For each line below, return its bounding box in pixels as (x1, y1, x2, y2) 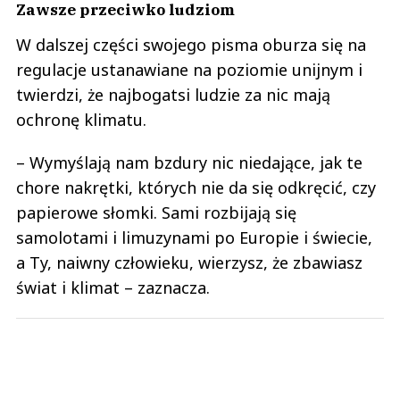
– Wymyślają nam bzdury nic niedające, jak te (16, 151, 362, 173)
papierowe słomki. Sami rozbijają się (16, 201, 296, 223)
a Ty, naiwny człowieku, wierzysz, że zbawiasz (16, 251, 362, 273)
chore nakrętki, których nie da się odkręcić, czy (16, 176, 376, 198)
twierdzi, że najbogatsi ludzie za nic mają (16, 83, 330, 105)
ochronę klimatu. (16, 108, 146, 130)
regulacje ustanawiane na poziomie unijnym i (16, 58, 362, 80)
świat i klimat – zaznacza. (16, 276, 214, 298)
